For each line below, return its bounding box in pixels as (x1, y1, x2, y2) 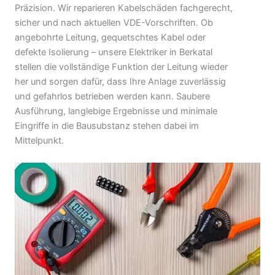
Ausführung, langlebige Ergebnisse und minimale (15, 106, 217, 117)
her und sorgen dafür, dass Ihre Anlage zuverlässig (15, 76, 226, 88)
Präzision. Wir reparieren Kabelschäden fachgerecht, (15, 2, 233, 14)
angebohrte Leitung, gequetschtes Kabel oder (15, 32, 206, 44)
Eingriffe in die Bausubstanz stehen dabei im (15, 120, 199, 132)
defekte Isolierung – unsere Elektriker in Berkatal (15, 47, 212, 58)
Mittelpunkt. (15, 135, 64, 147)
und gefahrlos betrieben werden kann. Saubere (15, 91, 210, 103)
